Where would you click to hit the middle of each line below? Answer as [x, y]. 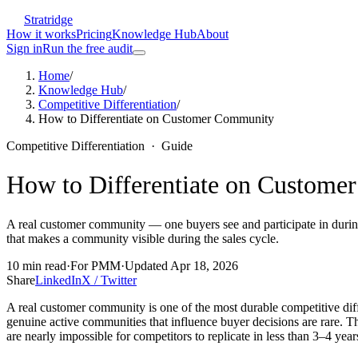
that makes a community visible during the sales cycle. [143, 238]
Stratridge [48, 20]
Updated [147, 265]
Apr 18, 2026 [204, 265]
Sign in [24, 48]
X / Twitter [109, 280]
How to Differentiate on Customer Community [156, 119]
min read [43, 265]
